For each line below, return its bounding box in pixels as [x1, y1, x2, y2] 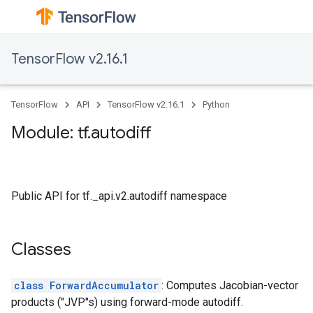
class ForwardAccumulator [14, 279, 159, 292]
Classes [11, 239, 71, 260]
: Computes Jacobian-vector [161, 279, 298, 292]
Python [203, 99, 230, 110]
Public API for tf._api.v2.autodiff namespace [11, 189, 227, 203]
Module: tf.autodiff [11, 122, 151, 143]
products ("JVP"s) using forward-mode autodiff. [11, 296, 243, 309]
